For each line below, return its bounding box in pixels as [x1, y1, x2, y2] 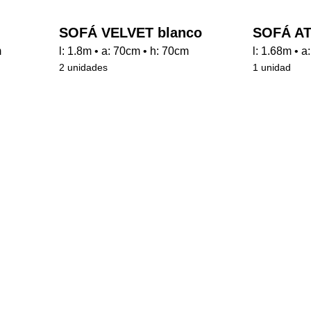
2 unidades [58, 99, 108, 110]
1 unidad [252, 99, 291, 110]
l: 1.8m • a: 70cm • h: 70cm [58, 83, 189, 94]
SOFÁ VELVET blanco [58, 62, 202, 78]
